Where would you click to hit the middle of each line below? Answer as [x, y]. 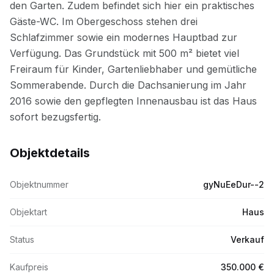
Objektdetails [50, 153]
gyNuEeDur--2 [234, 184]
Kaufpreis [29, 267]
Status [22, 239]
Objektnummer [39, 184]
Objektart [28, 212]
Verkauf [247, 239]
